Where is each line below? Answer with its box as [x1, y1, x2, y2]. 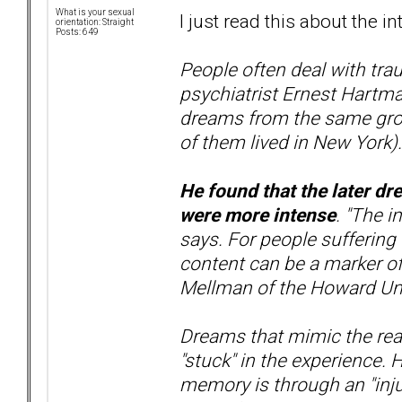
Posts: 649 [56, 27, 99, 38]
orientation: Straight [56, 17, 134, 28]
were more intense [179, 203, 336, 226]
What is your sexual [56, 7, 135, 18]
